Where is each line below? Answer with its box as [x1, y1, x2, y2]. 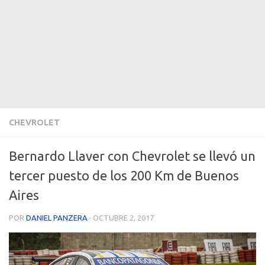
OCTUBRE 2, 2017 [93, 213, 154, 222]
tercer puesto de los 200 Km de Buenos [9, 167, 239, 183]
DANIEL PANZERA [26, 213, 88, 222]
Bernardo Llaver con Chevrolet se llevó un [9, 148, 256, 163]
